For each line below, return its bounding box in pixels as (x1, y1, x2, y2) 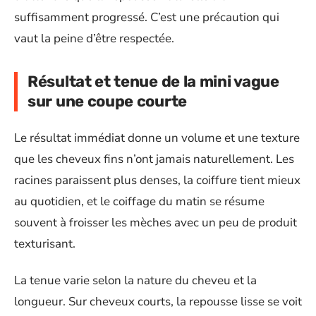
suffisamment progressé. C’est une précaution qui (14, 9, 279, 26)
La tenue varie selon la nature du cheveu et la (14, 272, 257, 289)
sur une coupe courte (28, 92, 187, 111)
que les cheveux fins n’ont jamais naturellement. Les (14, 150, 294, 167)
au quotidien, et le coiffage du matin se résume (14, 193, 265, 209)
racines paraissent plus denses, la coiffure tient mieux (14, 171, 300, 188)
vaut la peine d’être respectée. (14, 30, 174, 47)
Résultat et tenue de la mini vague (28, 72, 279, 92)
